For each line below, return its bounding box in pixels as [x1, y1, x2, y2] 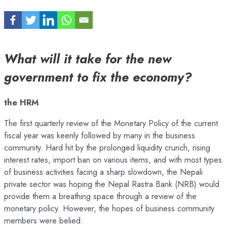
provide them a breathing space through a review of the [4, 190, 197, 202]
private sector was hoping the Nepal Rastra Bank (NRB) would [4, 177, 219, 190]
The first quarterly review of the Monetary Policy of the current [4, 117, 218, 129]
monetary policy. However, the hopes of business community [4, 202, 214, 214]
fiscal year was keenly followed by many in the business [4, 129, 195, 141]
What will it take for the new [4, 49, 171, 68]
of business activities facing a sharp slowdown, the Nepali [4, 165, 203, 178]
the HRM [4, 96, 39, 109]
